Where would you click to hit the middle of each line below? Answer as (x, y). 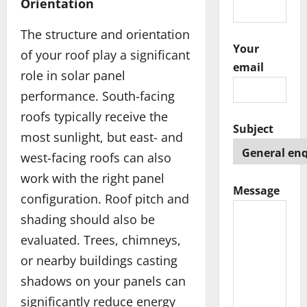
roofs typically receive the (94, 116)
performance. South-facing (98, 96)
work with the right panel (93, 178)
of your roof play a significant (105, 54)
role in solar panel (73, 75)
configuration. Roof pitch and (105, 198)
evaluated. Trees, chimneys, (101, 240)
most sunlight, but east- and (102, 137)
